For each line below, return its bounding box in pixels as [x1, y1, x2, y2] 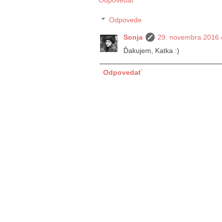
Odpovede [109, 15, 142, 24]
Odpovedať [103, 68, 142, 76]
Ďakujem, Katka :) [123, 46, 179, 55]
